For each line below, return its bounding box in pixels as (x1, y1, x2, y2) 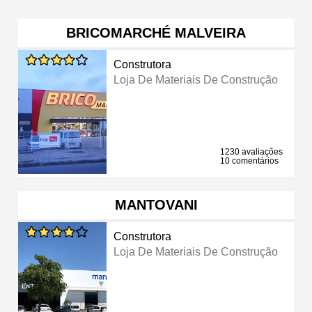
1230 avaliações (220, 146, 283, 157)
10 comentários (220, 155, 279, 166)
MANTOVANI (114, 196, 198, 212)
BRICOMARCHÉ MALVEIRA (66, 24, 246, 40)
